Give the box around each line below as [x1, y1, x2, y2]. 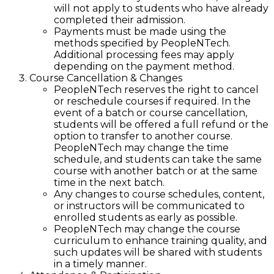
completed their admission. [54, 13, 185, 26]
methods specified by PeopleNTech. [54, 37, 231, 49]
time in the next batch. [54, 176, 165, 188]
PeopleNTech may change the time [54, 141, 229, 154]
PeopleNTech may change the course [54, 223, 240, 235]
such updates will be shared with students [54, 246, 262, 258]
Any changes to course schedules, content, [54, 188, 264, 200]
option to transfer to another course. [54, 130, 232, 142]
